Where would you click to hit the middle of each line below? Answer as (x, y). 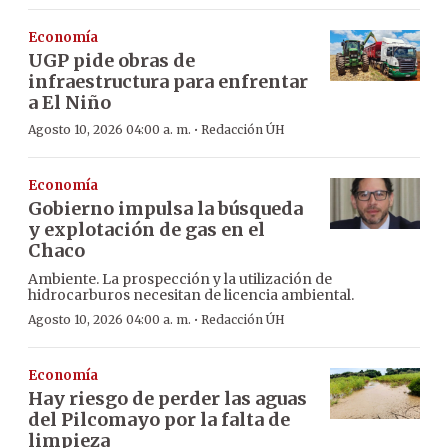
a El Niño (69, 103)
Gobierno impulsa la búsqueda (165, 209)
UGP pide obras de (111, 61)
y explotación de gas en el (146, 230)
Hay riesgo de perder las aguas (167, 399)
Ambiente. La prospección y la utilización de (180, 279)
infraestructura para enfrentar (168, 82)
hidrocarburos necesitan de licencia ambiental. (191, 295)
